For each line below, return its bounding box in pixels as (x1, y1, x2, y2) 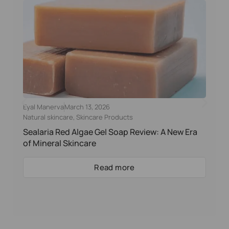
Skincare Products (76, 112, 133, 122)
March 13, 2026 (64, 102, 110, 111)
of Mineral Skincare (23, 138, 96, 149)
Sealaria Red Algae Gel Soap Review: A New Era (23, 126, 197, 138)
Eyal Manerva (23, 102, 64, 111)
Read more (94, 162, 135, 173)
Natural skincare (23, 112, 73, 122)
